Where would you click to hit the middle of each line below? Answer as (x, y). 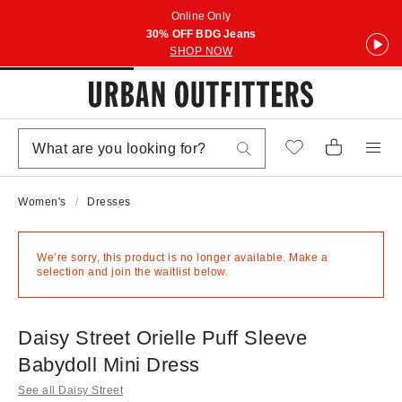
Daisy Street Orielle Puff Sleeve (162, 338)
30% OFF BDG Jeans (201, 34)
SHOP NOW (201, 51)
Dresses (110, 202)
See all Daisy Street (70, 390)
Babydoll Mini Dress (109, 365)
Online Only (201, 16)
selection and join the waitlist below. (132, 272)
